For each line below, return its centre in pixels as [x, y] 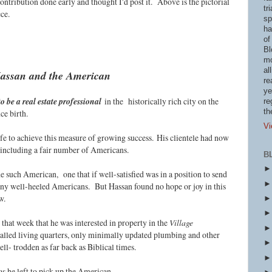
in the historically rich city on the [161, 101]
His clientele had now [193, 138]
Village [181, 223]
